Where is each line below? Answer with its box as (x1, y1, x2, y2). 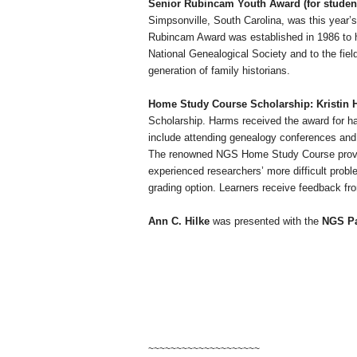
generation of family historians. (148, 65, 293, 77)
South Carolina (214, 14, 281, 27)
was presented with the (210, 215, 322, 228)
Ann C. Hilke (148, 215, 210, 228)
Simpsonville (148, 14, 207, 27)
